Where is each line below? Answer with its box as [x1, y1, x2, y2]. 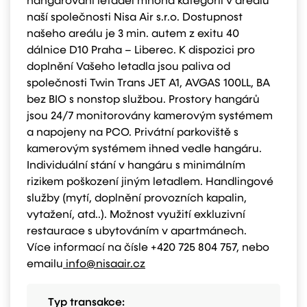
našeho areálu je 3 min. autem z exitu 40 [27, 29, 239, 40]
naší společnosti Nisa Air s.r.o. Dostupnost [27, 12, 243, 23]
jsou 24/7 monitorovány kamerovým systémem [27, 111, 273, 122]
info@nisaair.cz [63, 259, 145, 270]
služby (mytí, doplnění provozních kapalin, [27, 193, 247, 204]
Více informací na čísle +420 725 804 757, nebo [27, 243, 269, 254]
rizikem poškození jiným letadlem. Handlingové [27, 177, 273, 188]
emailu [27, 259, 63, 270]
